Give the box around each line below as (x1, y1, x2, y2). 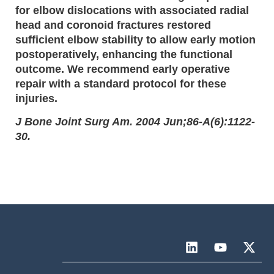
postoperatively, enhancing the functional (15, 48, 232, 61)
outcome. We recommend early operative (15, 62, 230, 75)
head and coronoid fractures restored (15, 18, 211, 31)
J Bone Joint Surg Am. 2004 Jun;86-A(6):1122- (15, 115, 255, 128)
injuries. (15, 92, 57, 105)
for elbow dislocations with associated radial (15, 4, 249, 17)
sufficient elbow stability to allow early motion (15, 33, 256, 46)
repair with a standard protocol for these (15, 77, 226, 90)
